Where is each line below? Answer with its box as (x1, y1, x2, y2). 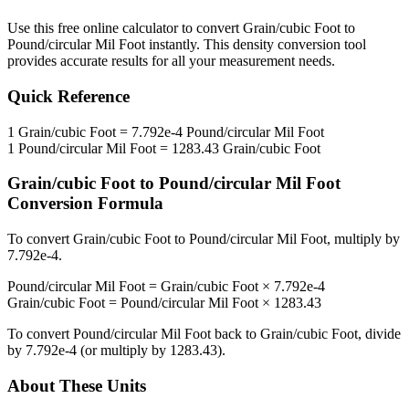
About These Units (7, 375, 146, 395)
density (233, 37, 274, 53)
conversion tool (274, 37, 366, 53)
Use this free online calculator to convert (7, 20, 243, 37)
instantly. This (145, 37, 233, 53)
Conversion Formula (7, 194, 163, 214)
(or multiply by (77, 342, 170, 359)
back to (211, 326, 260, 342)
